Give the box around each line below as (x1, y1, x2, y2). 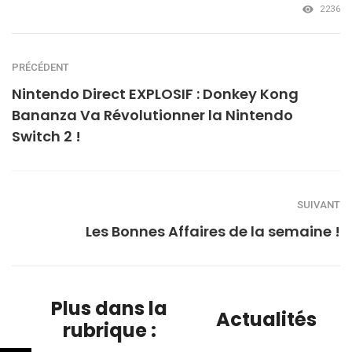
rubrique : (62, 317, 156, 343)
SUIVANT (297, 198, 340, 211)
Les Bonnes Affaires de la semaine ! (86, 221, 340, 241)
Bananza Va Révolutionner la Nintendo (12, 104, 293, 125)
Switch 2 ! (12, 126, 81, 146)
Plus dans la (51, 295, 167, 321)
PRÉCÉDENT (12, 60, 69, 73)
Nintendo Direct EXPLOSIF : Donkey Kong (12, 83, 299, 104)
